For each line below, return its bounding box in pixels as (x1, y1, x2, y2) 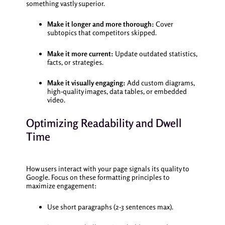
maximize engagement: (26, 181, 97, 190)
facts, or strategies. (47, 57, 103, 66)
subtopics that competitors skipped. (47, 28, 157, 37)
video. (47, 95, 65, 104)
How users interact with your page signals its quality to (26, 164, 189, 173)
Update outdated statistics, (113, 49, 197, 58)
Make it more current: (47, 49, 114, 58)
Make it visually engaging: (47, 78, 126, 87)
